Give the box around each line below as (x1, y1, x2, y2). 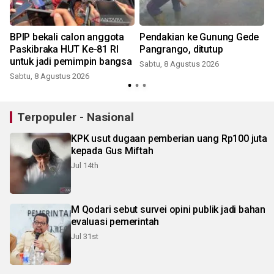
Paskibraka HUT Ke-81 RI (10, 43, 119, 55)
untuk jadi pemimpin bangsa (10, 55, 132, 67)
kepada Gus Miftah (71, 144, 154, 157)
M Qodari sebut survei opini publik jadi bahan (71, 203, 265, 215)
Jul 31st (71, 231, 98, 241)
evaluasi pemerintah (71, 215, 160, 228)
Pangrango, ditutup (139, 43, 223, 55)
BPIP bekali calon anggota (10, 31, 124, 43)
